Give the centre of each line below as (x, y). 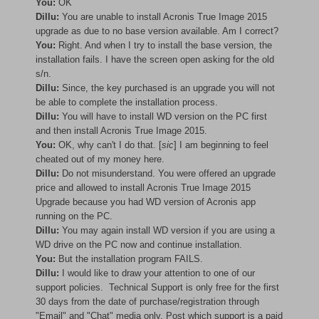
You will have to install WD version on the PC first (163, 116)
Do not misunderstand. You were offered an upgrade (167, 173)
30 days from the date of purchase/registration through (147, 301)
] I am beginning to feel (221, 145)
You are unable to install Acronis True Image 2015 (163, 16)
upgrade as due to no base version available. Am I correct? (157, 31)
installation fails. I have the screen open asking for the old (155, 59)
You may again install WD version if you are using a (167, 230)
